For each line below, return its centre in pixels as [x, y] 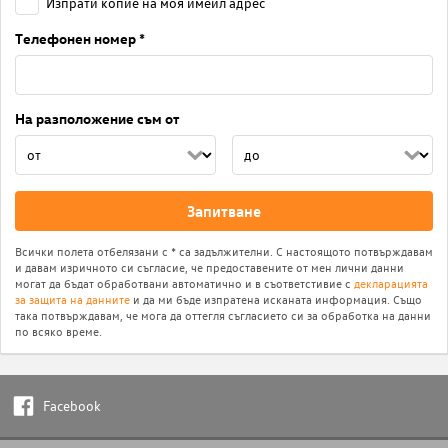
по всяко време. [58, 330]
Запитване [224, 210]
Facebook [71, 406]
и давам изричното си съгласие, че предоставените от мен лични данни [209, 266]
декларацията [391, 282]
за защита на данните [72, 298]
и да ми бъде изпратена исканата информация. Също [276, 298]
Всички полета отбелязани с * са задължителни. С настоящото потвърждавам [224, 250]
